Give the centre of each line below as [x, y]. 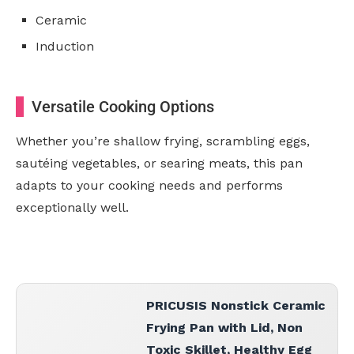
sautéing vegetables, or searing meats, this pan [159, 164]
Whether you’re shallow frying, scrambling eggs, [163, 141]
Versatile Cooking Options [123, 107]
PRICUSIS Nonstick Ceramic [236, 306]
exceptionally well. [72, 208]
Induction [65, 47]
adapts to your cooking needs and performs [149, 186]
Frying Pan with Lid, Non [224, 328]
